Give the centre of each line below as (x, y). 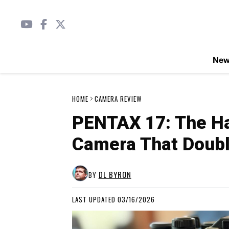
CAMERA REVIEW (118, 99)
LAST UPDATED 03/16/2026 (113, 199)
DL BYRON (115, 174)
